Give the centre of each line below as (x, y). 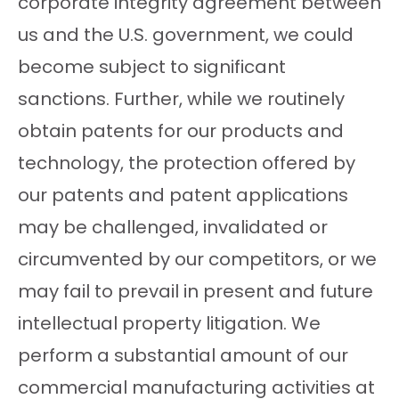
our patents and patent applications (183, 195)
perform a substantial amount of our (183, 356)
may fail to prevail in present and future (195, 292)
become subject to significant (152, 67)
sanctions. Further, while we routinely (181, 99)
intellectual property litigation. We (169, 324)
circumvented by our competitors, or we (197, 260)
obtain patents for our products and (181, 131)
